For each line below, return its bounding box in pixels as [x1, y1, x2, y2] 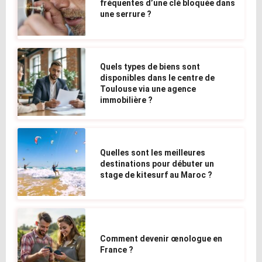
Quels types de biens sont [100, 61, 201, 71]
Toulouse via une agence [100, 84, 196, 94]
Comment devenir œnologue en [100, 233, 223, 243]
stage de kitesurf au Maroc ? [100, 170, 213, 180]
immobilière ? [100, 95, 153, 105]
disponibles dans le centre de [100, 73, 215, 82]
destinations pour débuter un [100, 158, 215, 168]
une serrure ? [100, 9, 152, 19]
